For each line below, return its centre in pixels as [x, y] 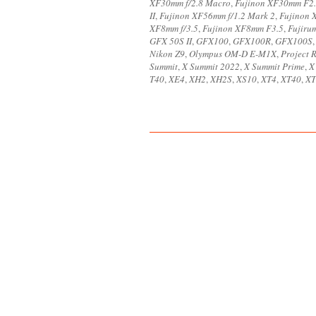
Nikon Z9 [167, 54]
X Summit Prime [274, 66]
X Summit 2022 [211, 66]
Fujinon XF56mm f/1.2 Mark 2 [217, 16]
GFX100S [294, 41]
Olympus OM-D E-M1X [233, 54]
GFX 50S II [171, 41]
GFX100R [252, 41]
